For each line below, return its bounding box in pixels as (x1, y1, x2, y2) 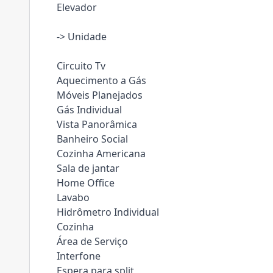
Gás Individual (57, 103, 122, 116)
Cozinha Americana (57, 147, 146, 160)
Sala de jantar (57, 161, 119, 175)
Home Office (57, 176, 115, 190)
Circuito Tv (57, 59, 105, 73)
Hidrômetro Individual (57, 205, 159, 219)
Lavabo (57, 191, 90, 204)
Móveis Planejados (57, 88, 143, 102)
